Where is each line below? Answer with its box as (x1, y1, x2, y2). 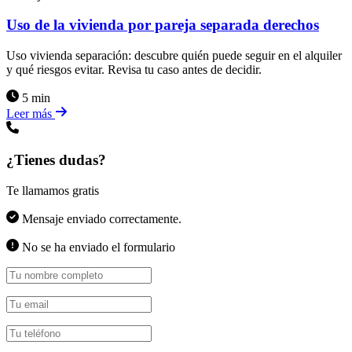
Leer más (6, 107, 55, 121)
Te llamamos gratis (6, 183, 99, 197)
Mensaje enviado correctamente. (19, 211, 181, 225)
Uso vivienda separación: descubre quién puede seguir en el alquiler (6, 49, 342, 63)
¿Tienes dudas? (6, 151, 106, 168)
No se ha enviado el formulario (19, 240, 175, 254)
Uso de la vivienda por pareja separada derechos (6, 16, 319, 34)
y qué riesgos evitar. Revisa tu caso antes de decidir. (6, 63, 262, 77)
